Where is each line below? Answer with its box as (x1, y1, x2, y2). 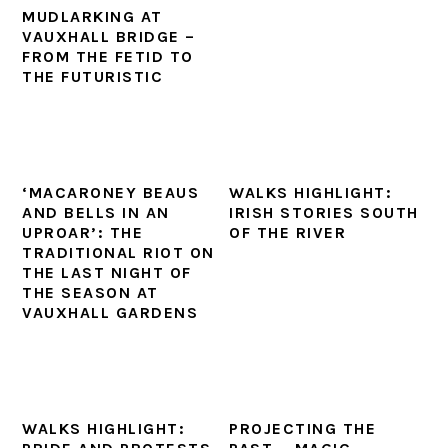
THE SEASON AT (22, 283, 159, 302)
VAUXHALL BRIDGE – (22, 27, 196, 46)
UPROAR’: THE (22, 223, 144, 242)
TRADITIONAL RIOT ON (22, 243, 215, 262)
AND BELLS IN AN (22, 203, 170, 222)
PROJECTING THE (229, 419, 377, 438)
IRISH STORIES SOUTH (229, 203, 419, 222)
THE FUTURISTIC (22, 67, 164, 86)
